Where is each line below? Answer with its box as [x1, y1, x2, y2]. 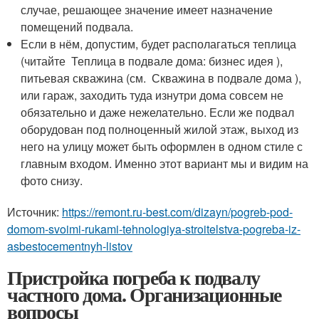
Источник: [7, 203, 62, 220]
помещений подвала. [21, 18, 134, 35]
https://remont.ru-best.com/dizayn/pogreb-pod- [62, 203, 293, 220]
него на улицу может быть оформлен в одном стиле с [21, 137, 303, 155]
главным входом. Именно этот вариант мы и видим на [21, 155, 309, 172]
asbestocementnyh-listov [7, 237, 132, 254]
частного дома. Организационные [7, 279, 281, 309]
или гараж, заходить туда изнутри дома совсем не [21, 86, 284, 103]
